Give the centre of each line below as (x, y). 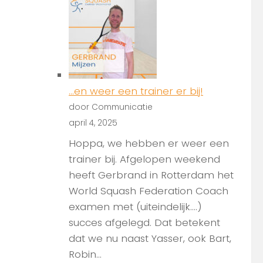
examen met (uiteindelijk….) (135, 207)
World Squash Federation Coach (149, 191)
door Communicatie (111, 107)
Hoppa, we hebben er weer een (149, 144)
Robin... (85, 254)
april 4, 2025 (93, 123)
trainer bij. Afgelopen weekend (144, 159)
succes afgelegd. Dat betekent (144, 223)
